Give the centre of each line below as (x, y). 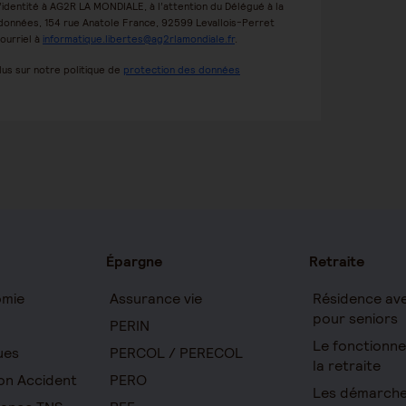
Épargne (135, 261)
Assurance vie (156, 299)
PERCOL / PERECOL (177, 353)
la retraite (346, 366)
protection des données (182, 70)
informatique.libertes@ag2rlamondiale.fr (139, 39)
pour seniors (355, 319)
